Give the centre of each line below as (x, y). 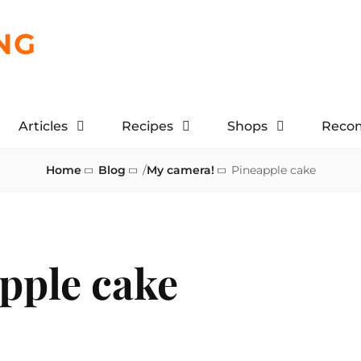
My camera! (180, 170)
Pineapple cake (273, 170)
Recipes (147, 126)
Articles (43, 126)
